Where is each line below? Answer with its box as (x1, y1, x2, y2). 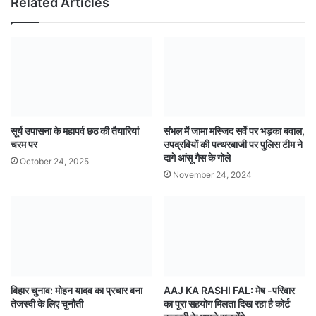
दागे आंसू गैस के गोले (164, 152, 231, 164)
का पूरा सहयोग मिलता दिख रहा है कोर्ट (164, 297, 290, 310)
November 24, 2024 (173, 169, 252, 181)
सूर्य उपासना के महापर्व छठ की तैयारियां (11, 125, 139, 138)
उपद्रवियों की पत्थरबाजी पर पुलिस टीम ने (164, 138, 303, 151)
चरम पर (11, 138, 37, 151)
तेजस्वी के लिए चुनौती (11, 297, 83, 310)
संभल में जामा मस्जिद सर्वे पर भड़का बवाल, (164, 125, 305, 138)
